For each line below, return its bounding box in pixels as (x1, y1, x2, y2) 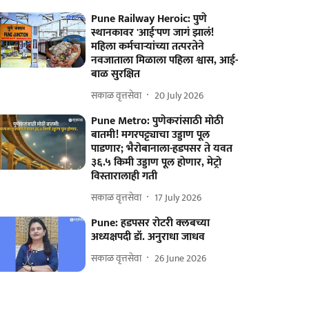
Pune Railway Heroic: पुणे (91, 10, 208, 28)
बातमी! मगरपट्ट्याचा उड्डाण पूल (91, 126, 210, 144)
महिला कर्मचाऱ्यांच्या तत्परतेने (91, 37, 205, 56)
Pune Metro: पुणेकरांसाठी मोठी (91, 112, 224, 130)
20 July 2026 (154, 87, 204, 103)
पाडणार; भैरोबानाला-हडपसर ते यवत (91, 139, 233, 158)
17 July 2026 (154, 189, 202, 206)
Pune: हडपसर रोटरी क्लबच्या (91, 214, 210, 232)
